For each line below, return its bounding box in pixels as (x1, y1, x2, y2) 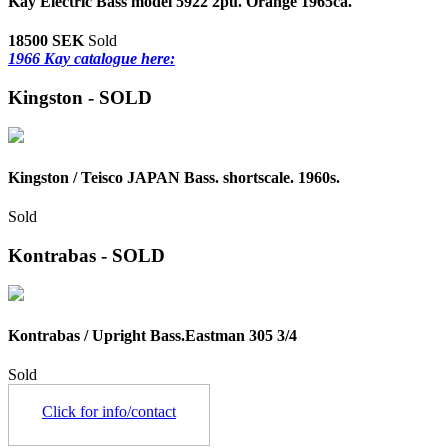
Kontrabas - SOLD (8, 244, 165, 266)
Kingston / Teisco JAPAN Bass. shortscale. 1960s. (8, 168, 340, 186)
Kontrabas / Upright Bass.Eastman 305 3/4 (8, 326, 297, 344)
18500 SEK (8, 31, 88, 49)
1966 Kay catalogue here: (8, 49, 175, 67)
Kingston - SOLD (8, 86, 152, 108)
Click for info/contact (42, 402, 176, 420)
